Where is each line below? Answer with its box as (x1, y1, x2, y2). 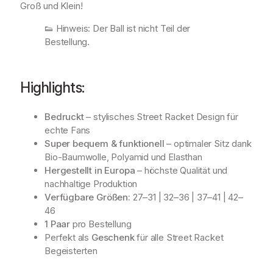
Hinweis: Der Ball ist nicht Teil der (55, 23, 191, 35)
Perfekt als (44, 231, 91, 243)
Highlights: (20, 79, 85, 96)
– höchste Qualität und (135, 164, 228, 176)
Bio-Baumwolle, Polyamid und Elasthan (44, 151, 202, 163)
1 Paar (44, 218, 71, 230)
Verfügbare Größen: (44, 191, 130, 203)
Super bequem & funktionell (44, 137, 165, 149)
